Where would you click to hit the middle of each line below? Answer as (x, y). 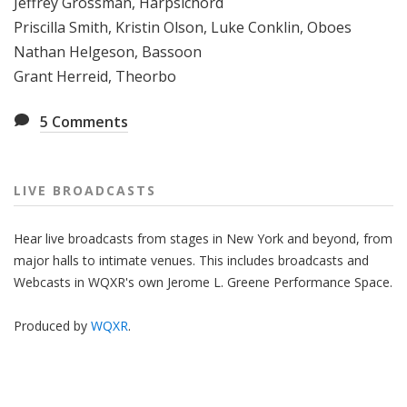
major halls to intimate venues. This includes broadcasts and (191, 261)
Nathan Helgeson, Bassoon (108, 52)
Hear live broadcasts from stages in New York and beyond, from (203, 239)
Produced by (52, 326)
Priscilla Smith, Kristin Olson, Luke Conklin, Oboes (183, 28)
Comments (88, 122)
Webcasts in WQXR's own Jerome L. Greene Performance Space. (203, 283)
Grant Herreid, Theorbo (95, 77)
